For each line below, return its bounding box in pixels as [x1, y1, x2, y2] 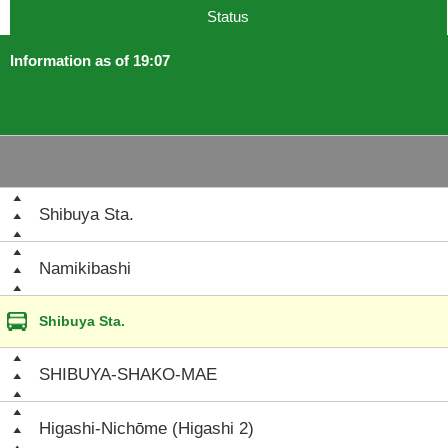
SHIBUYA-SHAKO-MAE [39, 365, 217, 384]
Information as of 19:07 [10, 52, 170, 69]
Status [207, 8, 250, 25]
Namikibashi [39, 259, 131, 278]
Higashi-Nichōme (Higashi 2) [39, 419, 254, 438]
